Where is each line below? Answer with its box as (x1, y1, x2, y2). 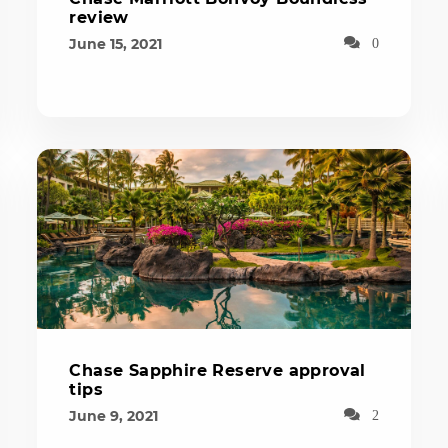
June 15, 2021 (69, 34, 163, 53)
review (69, 7, 129, 27)
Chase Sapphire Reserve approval (69, 360, 366, 380)
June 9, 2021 (69, 406, 159, 425)
